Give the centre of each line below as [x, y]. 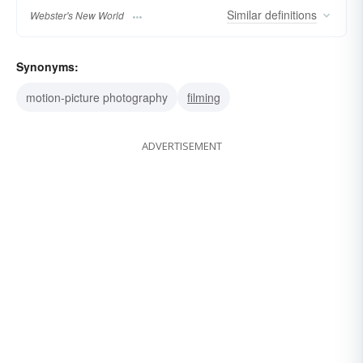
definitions [289, 15]
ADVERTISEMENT [181, 146]
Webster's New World [77, 15]
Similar [244, 15]
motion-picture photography [97, 98]
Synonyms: [47, 67]
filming [204, 98]
